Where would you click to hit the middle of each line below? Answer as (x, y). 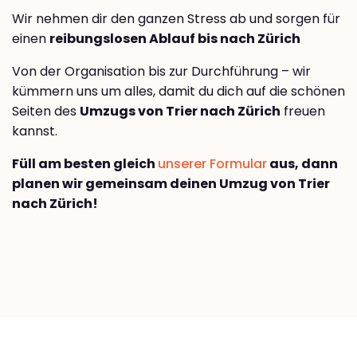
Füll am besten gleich (85, 164)
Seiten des (46, 112)
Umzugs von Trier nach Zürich (180, 112)
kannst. (35, 131)
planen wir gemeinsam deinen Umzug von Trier (171, 184)
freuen (303, 112)
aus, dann (302, 164)
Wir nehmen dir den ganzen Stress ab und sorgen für (176, 19)
